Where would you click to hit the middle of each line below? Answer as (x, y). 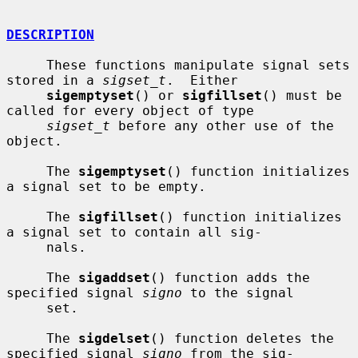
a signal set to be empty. (106, 186)
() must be (302, 95)
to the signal (238, 292)
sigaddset (114, 277)
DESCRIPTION (50, 34)
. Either (202, 80)
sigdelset (114, 338)
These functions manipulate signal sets (26, 65)
